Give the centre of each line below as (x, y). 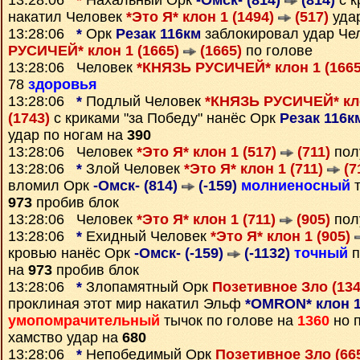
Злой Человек (133, 169)
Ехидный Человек (146, 236)
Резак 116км (158, 34)
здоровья (63, 84)
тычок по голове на (229, 321)
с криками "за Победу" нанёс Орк (165, 118)
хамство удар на (65, 337)
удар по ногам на (67, 135)
